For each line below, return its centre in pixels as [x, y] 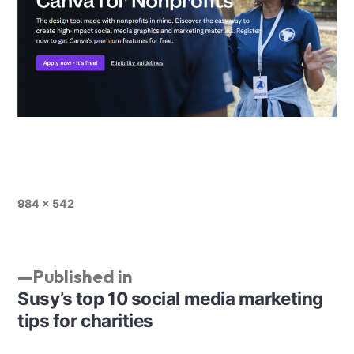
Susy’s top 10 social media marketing [170, 298]
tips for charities [85, 320]
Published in [83, 276]
